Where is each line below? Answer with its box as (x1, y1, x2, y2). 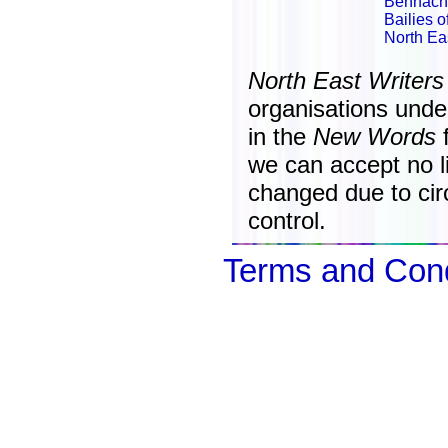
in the (248, 123, 313, 150)
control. (248, 207, 326, 234)
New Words (313, 123, 436, 150)
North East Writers (248, 67, 444, 94)
